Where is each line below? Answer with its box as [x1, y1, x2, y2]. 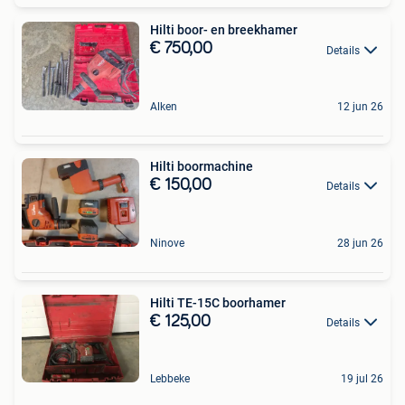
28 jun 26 [337, 236, 383, 250]
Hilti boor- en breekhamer [150, 23, 297, 38]
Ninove [150, 236, 184, 250]
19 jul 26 [341, 372, 383, 386]
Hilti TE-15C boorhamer [150, 295, 286, 310]
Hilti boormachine [150, 158, 253, 174]
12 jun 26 [337, 99, 383, 113]
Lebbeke [150, 372, 190, 386]
